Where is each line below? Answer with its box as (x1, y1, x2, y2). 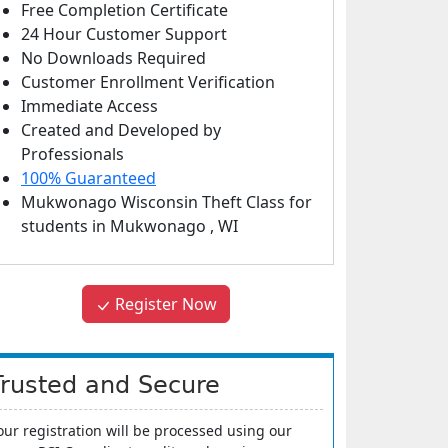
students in (21, 215, 110, 237)
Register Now (111, 293, 217, 315)
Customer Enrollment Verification (21, 71, 275, 93)
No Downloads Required (21, 47, 206, 69)
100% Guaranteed (21, 167, 156, 189)
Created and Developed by (21, 119, 221, 141)
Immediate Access (21, 95, 158, 117)
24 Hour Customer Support (21, 23, 227, 45)
